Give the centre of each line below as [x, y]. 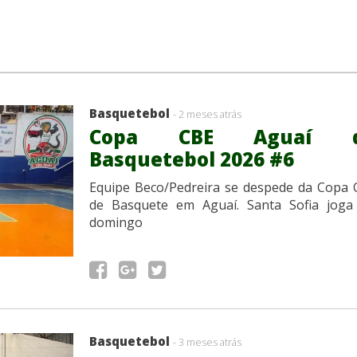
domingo [116, 222]
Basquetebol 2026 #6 [192, 159]
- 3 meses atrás [207, 341]
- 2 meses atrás [207, 114]
